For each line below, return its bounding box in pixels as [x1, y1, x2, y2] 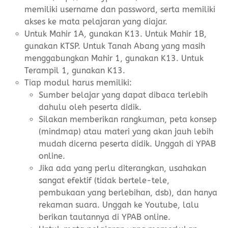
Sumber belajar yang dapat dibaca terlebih [39, 90, 208, 100]
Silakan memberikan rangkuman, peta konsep [39, 114, 217, 124]
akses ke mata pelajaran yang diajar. [24, 16, 167, 26]
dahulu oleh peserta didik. [39, 102, 141, 112]
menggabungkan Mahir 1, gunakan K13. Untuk [24, 53, 204, 63]
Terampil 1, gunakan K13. [24, 65, 125, 75]
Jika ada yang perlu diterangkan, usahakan [39, 163, 206, 173]
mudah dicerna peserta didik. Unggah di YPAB [39, 138, 216, 149]
